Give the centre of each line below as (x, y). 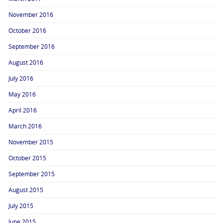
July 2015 (21, 206)
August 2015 (26, 190)
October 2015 (28, 158)
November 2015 (31, 142)
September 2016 (32, 47)
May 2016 (22, 94)
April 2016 (23, 110)
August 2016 (26, 62)
